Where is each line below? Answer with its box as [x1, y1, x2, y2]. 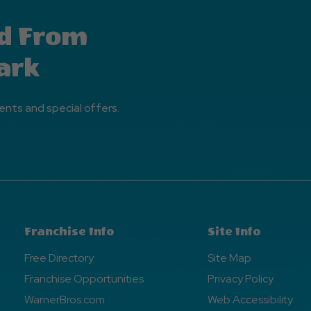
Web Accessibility [208, 292, 294, 307]
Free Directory [24, 250, 94, 265]
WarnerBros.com [24, 292, 105, 307]
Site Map [208, 250, 252, 265]
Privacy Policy [208, 271, 274, 286]
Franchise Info [24, 224, 114, 238]
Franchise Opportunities [24, 271, 144, 286]
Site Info [208, 224, 261, 238]
